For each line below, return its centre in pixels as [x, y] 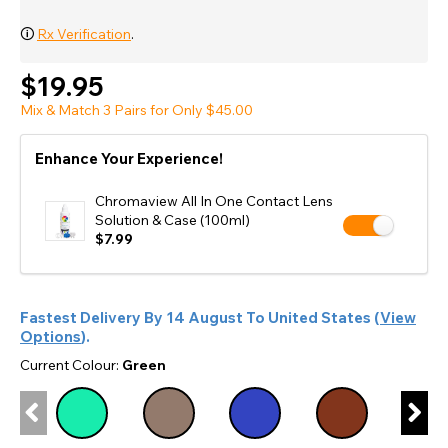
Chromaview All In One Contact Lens [214, 201]
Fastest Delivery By [91, 318]
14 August [206, 318]
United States [319, 318]
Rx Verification [84, 34]
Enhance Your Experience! [129, 159]
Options [50, 337]
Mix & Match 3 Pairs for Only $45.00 [136, 110]
